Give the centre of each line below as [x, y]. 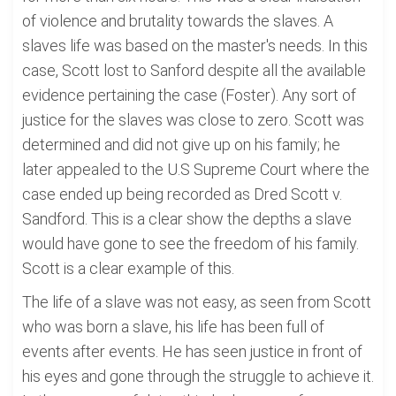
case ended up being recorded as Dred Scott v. [182, 194]
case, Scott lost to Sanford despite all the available [194, 70]
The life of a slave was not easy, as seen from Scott [197, 302]
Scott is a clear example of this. [128, 268]
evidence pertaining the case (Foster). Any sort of [189, 95]
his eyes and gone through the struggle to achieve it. [198, 376]
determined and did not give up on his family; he [181, 145]
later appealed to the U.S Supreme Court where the [196, 169]
